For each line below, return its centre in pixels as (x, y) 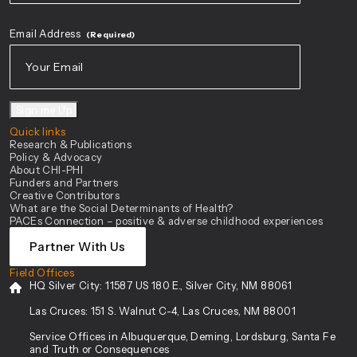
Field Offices (42, 273)
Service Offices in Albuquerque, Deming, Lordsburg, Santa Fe (183, 336)
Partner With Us (78, 247)
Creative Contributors (65, 195)
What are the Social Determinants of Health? (122, 208)
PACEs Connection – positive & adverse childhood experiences (167, 221)
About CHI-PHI (47, 170)
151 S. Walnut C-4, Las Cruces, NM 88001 (192, 311)
